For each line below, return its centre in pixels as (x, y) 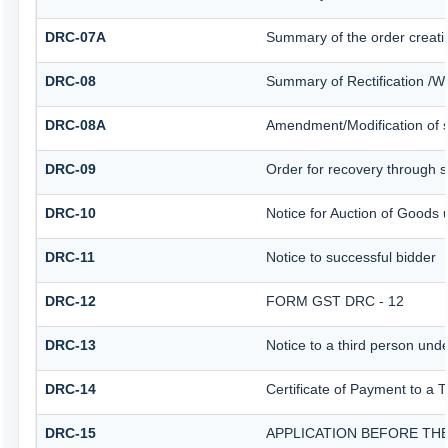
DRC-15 (70, 433)
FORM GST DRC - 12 (334, 301)
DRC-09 (70, 169)
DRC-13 (70, 345)
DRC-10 (70, 213)
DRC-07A (75, 37)
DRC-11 (69, 257)
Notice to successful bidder (350, 257)
